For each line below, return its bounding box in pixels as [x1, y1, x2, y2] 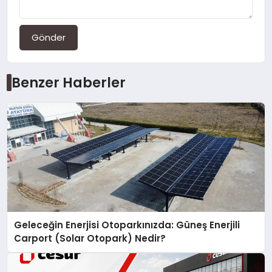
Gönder [32, 30, 66, 44]
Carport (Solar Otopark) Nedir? [14, 231, 166, 245]
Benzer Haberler [11, 72, 126, 92]
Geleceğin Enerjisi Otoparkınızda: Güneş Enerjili [14, 218, 240, 231]
